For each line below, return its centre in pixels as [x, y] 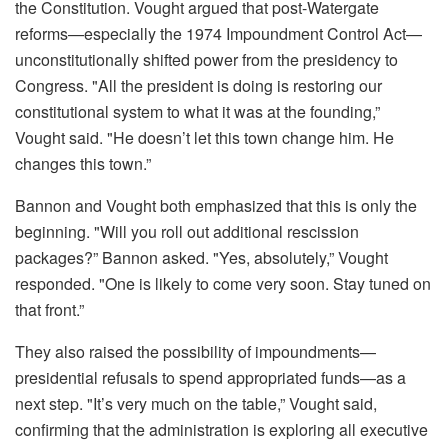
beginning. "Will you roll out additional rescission [187, 231]
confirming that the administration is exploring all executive [221, 429]
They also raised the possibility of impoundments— [195, 351]
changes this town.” [83, 163]
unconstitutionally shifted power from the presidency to [206, 59]
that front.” [49, 309]
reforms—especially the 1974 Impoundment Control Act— [218, 33]
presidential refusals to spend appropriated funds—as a [210, 377]
